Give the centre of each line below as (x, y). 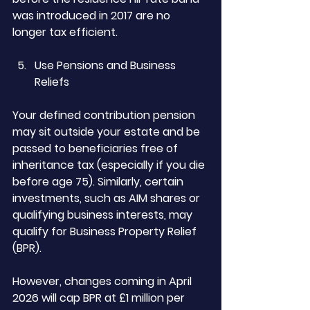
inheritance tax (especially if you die (110, 165)
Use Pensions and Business (107, 65)
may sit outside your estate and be (108, 132)
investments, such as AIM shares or (108, 198)
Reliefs (52, 82)
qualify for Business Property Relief (106, 231)
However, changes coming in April (103, 281)
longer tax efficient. (65, 32)
